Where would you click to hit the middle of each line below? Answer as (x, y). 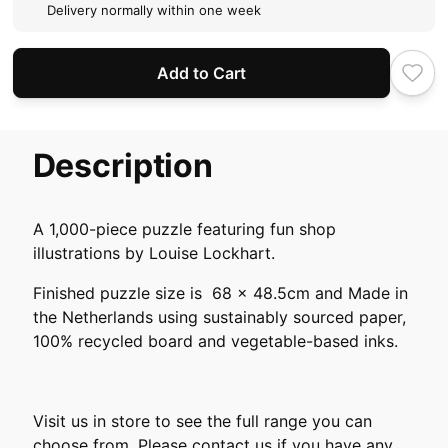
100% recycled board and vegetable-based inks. (215, 341)
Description (122, 165)
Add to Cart (201, 72)
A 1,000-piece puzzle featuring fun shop (184, 229)
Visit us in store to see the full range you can (202, 421)
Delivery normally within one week (153, 10)
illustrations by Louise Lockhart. (153, 253)
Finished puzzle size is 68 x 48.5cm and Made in (220, 293)
